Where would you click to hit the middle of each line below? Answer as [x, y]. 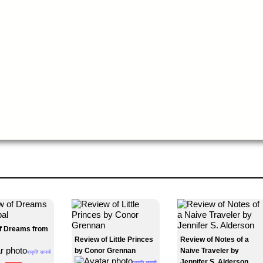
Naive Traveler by [210, 251]
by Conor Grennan [105, 251]
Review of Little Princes [114, 240]
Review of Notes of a [215, 240]
